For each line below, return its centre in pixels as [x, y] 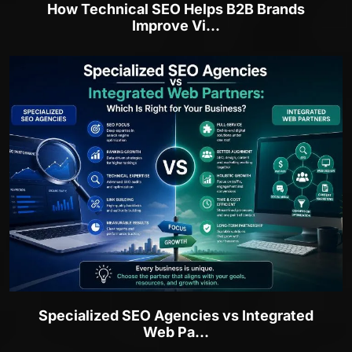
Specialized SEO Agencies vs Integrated [176, 316]
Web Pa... [176, 332]
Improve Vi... [176, 26]
